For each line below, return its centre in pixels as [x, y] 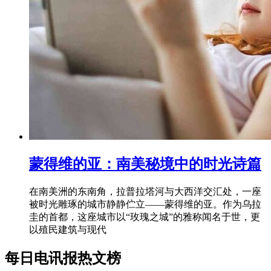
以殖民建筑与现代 [68, 229]
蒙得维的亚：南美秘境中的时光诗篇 [145, 164]
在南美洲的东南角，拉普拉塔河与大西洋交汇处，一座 [145, 191]
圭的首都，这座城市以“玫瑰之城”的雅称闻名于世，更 [145, 217]
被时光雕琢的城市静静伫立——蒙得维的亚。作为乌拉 [145, 204]
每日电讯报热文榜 [63, 258]
